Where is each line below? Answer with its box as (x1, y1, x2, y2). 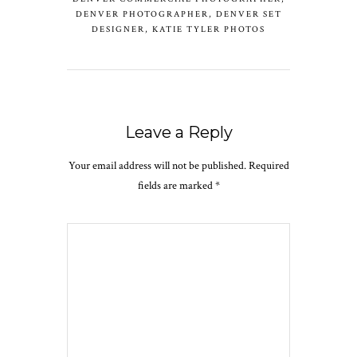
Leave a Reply (124, 122, 233, 142)
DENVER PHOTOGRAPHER (75, 8, 209, 20)
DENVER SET (215, 8, 282, 20)
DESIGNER (92, 23, 145, 35)
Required (245, 158, 289, 173)
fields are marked (137, 178, 215, 193)
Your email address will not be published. (68, 158, 246, 173)
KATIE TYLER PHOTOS (152, 23, 265, 35)
